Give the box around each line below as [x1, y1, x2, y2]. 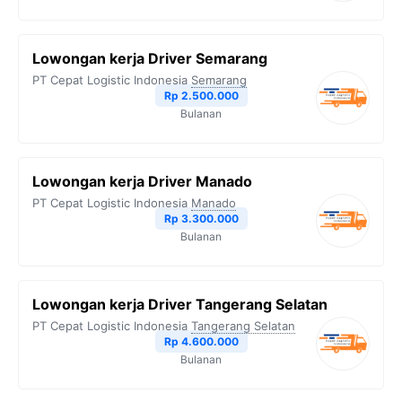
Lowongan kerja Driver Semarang [32, 49, 267, 67]
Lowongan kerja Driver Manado [32, 172, 252, 190]
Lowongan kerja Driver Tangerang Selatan [32, 295, 328, 313]
